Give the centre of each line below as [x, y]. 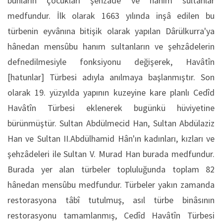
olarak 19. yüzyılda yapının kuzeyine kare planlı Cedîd [111, 92]
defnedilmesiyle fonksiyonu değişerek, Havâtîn [111, 62]
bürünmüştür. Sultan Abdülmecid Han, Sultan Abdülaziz [111, 123]
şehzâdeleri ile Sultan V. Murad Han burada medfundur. [111, 154]
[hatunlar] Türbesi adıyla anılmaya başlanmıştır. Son [111, 77]
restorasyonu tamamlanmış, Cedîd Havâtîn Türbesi [111, 215]
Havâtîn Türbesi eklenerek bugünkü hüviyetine [111, 108]
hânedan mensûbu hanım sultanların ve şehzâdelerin [111, 46]
